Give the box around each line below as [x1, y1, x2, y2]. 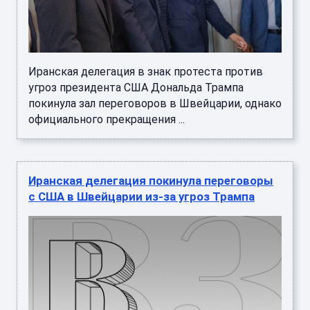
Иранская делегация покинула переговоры [28, 173, 273, 188]
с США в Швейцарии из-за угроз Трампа [28, 189, 255, 203]
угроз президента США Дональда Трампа [28, 80, 244, 94]
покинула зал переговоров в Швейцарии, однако [28, 96, 282, 110]
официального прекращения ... [28, 112, 185, 126]
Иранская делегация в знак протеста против [28, 64, 263, 78]
